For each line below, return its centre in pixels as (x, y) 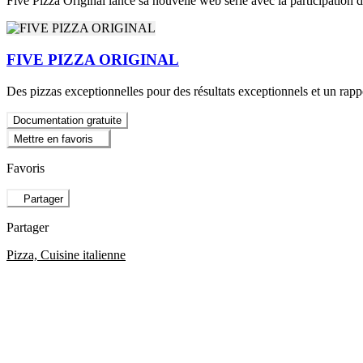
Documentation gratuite (67, 120)
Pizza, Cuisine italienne (66, 254)
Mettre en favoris (53, 139)
